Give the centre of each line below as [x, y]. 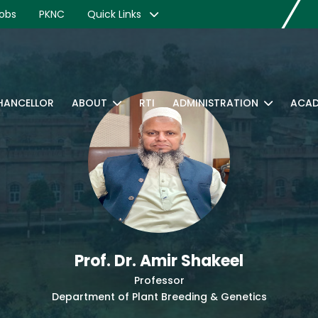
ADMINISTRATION [215, 103]
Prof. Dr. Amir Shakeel [159, 261]
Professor [159, 280]
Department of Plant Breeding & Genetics [159, 297]
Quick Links [116, 14]
